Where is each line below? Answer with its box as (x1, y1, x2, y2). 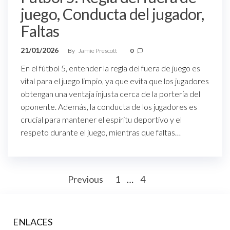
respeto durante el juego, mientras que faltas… (21, 127, 181, 137)
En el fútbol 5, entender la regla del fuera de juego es (21, 63, 200, 73)
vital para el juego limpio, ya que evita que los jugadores (21, 75, 209, 86)
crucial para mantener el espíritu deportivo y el (21, 114, 182, 124)
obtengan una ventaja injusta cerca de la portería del (21, 88, 200, 99)
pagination (7, 187, 80, 206)
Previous (68, 173, 103, 185)
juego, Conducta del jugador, (21, 4, 204, 23)
